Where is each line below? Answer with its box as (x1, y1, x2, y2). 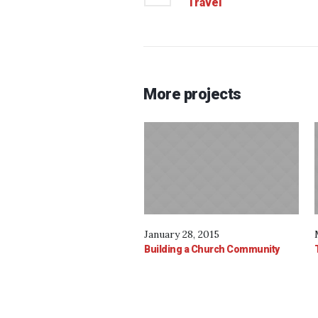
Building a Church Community (144, 243, 280, 255)
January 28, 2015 (144, 227, 219, 241)
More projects (143, 84, 241, 103)
